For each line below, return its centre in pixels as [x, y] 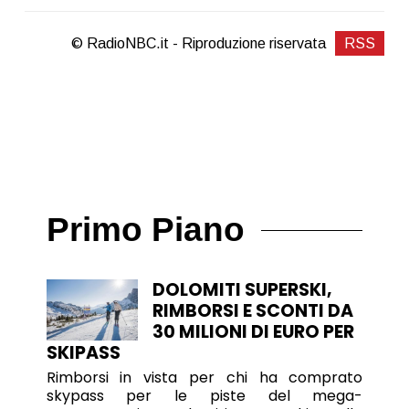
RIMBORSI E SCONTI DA [252, 311]
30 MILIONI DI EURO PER [253, 332]
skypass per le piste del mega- [204, 396]
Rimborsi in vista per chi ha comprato [204, 378]
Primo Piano [145, 230]
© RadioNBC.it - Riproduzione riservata [199, 43]
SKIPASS [83, 353]
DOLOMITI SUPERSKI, [242, 290]
